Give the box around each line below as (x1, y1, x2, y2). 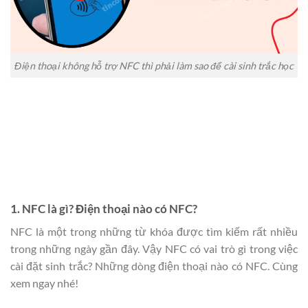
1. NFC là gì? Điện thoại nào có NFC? (10, 201, 197, 216)
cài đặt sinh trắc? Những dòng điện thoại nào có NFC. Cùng (10, 259, 298, 273)
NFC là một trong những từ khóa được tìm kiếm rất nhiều (10, 225, 298, 239)
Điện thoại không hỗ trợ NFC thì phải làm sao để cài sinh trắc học (14, 59, 294, 71)
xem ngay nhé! (10, 276, 78, 290)
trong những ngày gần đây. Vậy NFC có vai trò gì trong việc (10, 242, 298, 256)
